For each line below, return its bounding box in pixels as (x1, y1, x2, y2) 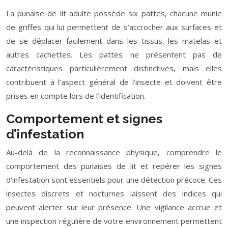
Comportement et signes (6, 111, 162, 126)
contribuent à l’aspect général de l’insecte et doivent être (6, 77, 222, 87)
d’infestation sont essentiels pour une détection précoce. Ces (6, 175, 222, 185)
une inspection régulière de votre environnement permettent (6, 216, 222, 226)
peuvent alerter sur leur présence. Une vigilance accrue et (6, 202, 222, 212)
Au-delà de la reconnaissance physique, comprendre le (6, 147, 222, 157)
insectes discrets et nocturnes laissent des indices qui (6, 188, 222, 198)
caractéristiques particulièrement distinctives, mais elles (6, 63, 222, 73)
